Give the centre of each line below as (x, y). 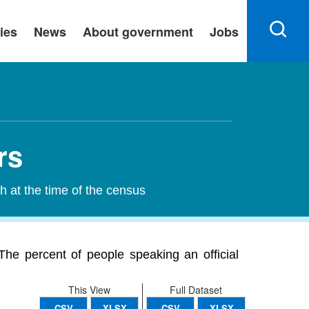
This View (89, 290)
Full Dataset (196, 290)
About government (138, 32)
